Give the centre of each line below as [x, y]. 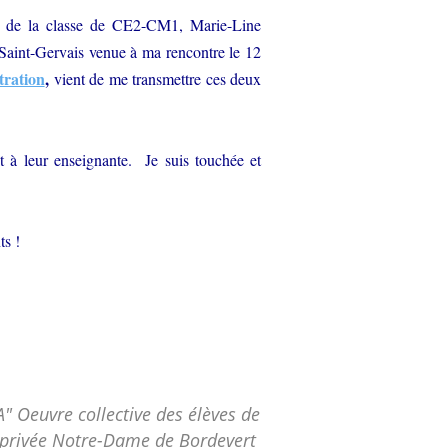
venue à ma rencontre [159, 51]
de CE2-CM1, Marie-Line [175, 24]
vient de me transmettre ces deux [158, 78]
